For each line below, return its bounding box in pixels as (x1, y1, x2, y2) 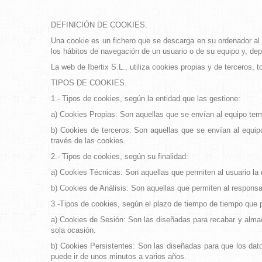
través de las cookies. (51, 136, 126, 145)
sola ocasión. (51, 226, 96, 235)
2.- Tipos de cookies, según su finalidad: (51, 152, 188, 161)
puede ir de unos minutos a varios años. (51, 252, 187, 261)
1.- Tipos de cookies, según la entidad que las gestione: (51, 94, 240, 103)
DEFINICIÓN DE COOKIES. (51, 20, 147, 29)
